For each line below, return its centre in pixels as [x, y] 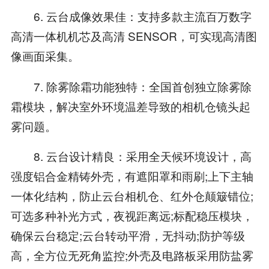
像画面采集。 [45, 55]
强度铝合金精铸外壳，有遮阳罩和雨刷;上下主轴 [132, 176]
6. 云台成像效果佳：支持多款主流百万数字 [131, 16]
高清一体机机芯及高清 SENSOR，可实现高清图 [134, 35]
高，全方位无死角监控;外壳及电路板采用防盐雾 [132, 255]
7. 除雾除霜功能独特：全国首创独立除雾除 [131, 86]
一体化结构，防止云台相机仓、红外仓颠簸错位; [132, 196]
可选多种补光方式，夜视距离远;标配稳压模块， [132, 216]
